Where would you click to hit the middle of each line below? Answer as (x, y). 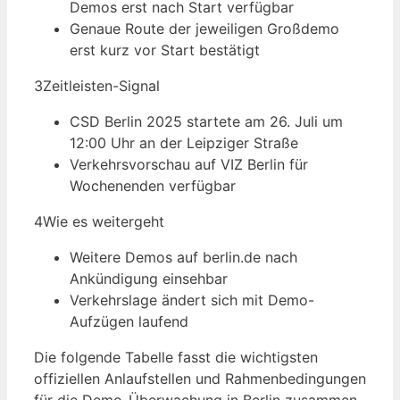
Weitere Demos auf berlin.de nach (183, 258)
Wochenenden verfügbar (153, 186)
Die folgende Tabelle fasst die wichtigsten (176, 358)
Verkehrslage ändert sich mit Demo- (192, 300)
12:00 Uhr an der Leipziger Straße (184, 143)
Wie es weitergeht (104, 222)
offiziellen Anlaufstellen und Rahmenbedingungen (200, 379)
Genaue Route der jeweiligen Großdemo (204, 29)
